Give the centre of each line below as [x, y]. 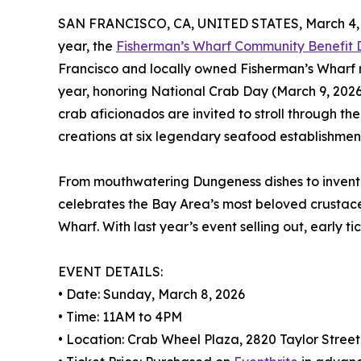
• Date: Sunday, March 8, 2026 [151, 295]
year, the [87, 46]
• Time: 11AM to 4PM [120, 317]
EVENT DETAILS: [110, 272]
